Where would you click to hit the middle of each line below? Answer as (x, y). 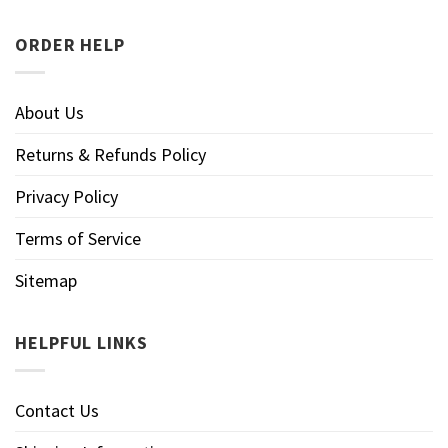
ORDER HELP (70, 44)
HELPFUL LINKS (81, 342)
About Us (49, 112)
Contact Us (57, 410)
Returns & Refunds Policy (110, 154)
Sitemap (46, 280)
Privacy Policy (66, 196)
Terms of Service (78, 238)
